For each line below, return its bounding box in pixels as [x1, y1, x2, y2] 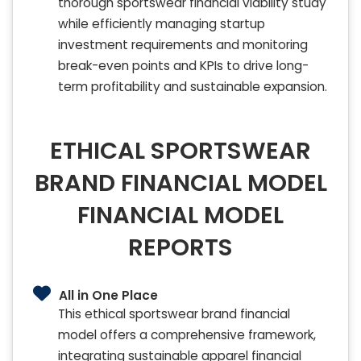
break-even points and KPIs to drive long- [58, 57, 309, 75]
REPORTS [128, 231, 233, 264]
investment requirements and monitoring [58, 36, 308, 54]
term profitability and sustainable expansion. [58, 78, 327, 96]
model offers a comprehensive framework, [58, 326, 316, 344]
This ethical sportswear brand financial [58, 305, 290, 323]
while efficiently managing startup [58, 15, 265, 33]
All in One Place [59, 287, 158, 305]
